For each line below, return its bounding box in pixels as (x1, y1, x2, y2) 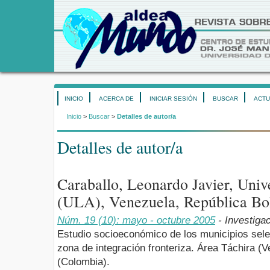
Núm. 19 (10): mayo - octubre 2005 (57, 214, 215, 226)
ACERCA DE (99, 95, 134, 102)
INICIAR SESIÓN (149, 95, 197, 102)
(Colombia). (57, 256, 110, 268)
